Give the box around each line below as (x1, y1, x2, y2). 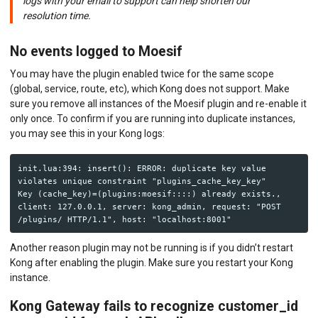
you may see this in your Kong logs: (10, 128, 165, 140)
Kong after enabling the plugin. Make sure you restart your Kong (10, 256, 293, 268)
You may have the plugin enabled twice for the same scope (10, 68, 274, 80)
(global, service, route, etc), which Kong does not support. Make (10, 83, 290, 95)
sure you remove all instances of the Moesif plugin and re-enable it (10, 98, 307, 110)
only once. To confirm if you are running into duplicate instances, (10, 113, 295, 125)
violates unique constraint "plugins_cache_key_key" (17, 176, 266, 185)
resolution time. (22, 10, 91, 22)
